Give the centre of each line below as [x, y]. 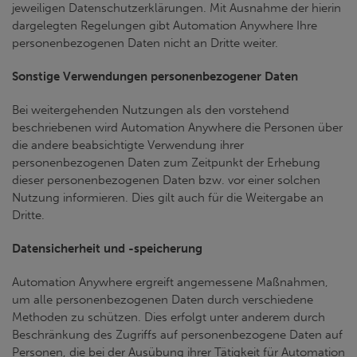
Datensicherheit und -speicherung [107, 249]
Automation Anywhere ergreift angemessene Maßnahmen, [170, 282]
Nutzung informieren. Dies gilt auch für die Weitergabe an [168, 198]
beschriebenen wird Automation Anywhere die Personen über [177, 127]
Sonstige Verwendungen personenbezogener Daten [155, 76]
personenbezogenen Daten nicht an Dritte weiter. [145, 43]
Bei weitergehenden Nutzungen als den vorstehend [151, 110]
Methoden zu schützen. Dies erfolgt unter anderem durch [169, 317]
